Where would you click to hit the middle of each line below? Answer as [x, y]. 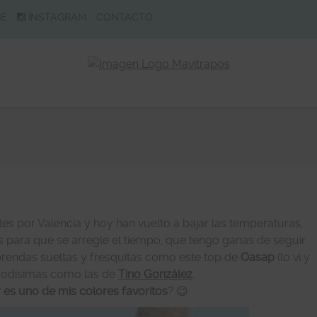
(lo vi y [293, 257]
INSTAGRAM [57, 17]
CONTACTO [125, 17]
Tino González [156, 274]
